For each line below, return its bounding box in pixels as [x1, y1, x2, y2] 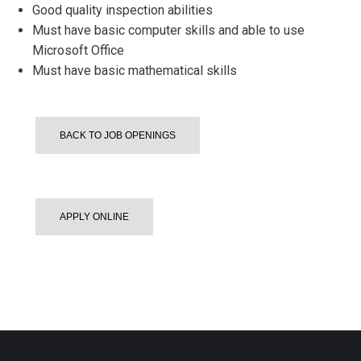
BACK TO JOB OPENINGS [60, 130, 176, 141]
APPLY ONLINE [60, 211, 129, 222]
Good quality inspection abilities [32, 2, 213, 18]
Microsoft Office [32, 43, 124, 58]
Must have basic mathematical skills [32, 63, 237, 78]
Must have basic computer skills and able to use [32, 23, 305, 38]
